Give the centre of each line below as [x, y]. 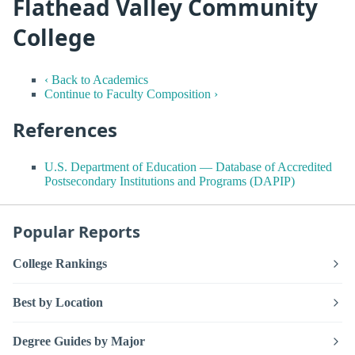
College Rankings [60, 264]
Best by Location [58, 303]
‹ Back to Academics [96, 79]
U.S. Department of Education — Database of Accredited [188, 167]
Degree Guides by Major [79, 342]
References [65, 129]
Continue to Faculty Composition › [131, 94]
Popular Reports [76, 232]
